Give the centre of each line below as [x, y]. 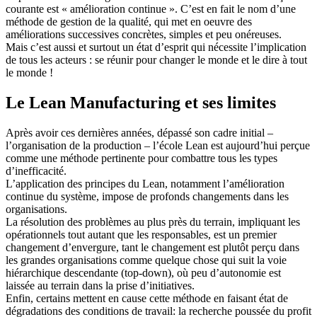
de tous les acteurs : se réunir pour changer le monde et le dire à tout [156, 60]
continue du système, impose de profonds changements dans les [147, 196]
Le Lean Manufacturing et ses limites [141, 103]
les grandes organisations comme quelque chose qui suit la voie [146, 260]
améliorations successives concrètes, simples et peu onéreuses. [144, 35]
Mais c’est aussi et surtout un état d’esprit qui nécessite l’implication [156, 47]
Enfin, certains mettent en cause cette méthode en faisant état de [147, 298]
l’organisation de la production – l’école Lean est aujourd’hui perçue [158, 145]
